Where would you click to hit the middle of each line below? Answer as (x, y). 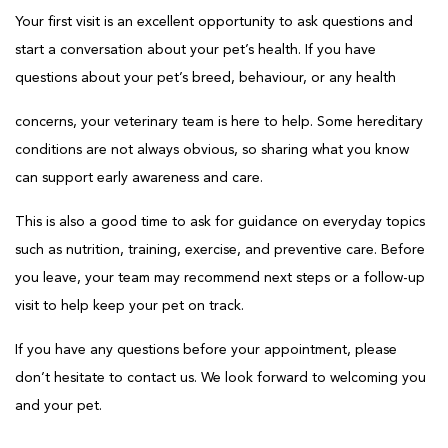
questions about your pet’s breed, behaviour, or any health (205, 77)
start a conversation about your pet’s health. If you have (195, 49)
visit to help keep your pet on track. (129, 305)
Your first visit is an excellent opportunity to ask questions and (214, 21)
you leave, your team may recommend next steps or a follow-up (220, 277)
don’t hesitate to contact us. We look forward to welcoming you (220, 377)
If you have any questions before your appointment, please (206, 349)
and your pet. (58, 405)
